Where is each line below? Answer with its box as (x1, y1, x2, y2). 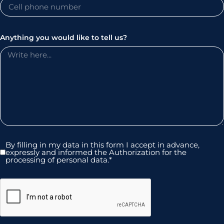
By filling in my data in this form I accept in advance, (5, 140, 200, 149)
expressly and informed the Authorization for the (5, 147, 187, 157)
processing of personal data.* (5, 155, 112, 164)
